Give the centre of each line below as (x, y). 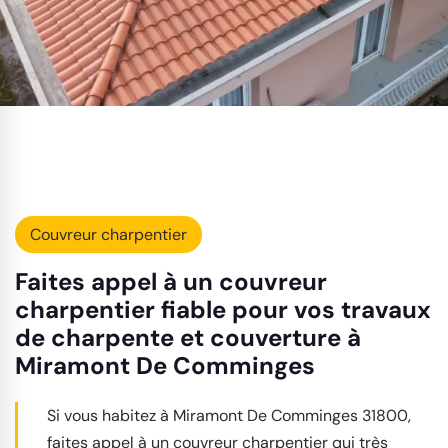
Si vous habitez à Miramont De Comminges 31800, (229, 415)
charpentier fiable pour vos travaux (223, 309)
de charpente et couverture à (188, 337)
